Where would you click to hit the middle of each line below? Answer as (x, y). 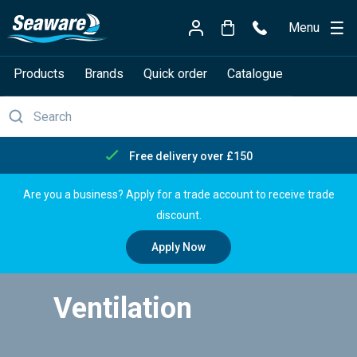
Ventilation (122, 309)
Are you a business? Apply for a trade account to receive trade (178, 194)
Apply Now (178, 247)
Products (39, 73)
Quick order (175, 73)
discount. (178, 215)
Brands (104, 73)
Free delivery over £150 (190, 156)
